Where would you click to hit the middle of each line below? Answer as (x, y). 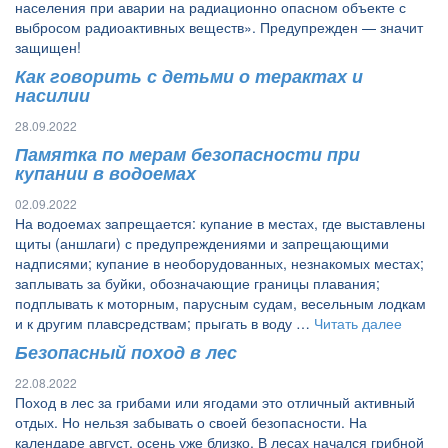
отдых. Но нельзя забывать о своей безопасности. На (191, 422)
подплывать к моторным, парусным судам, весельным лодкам (220, 303)
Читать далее (358, 323)
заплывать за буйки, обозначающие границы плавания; (197, 283)
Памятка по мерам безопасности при (187, 154)
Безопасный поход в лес (126, 352)
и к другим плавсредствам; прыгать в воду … (164, 323)
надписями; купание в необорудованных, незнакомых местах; (219, 263)
